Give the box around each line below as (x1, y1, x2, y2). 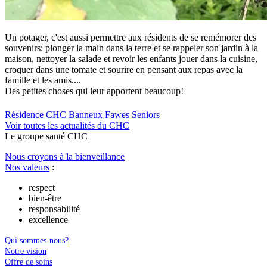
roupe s (22, 131, 49, 141)
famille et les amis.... (5, 75, 81, 86)
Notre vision (5, 246, 46, 256)
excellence (29, 214, 68, 225)
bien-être (29, 193, 61, 203)
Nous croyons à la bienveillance (5, 151, 125, 162)
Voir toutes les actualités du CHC (5, 120, 129, 131)
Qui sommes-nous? (5, 235, 69, 245)
